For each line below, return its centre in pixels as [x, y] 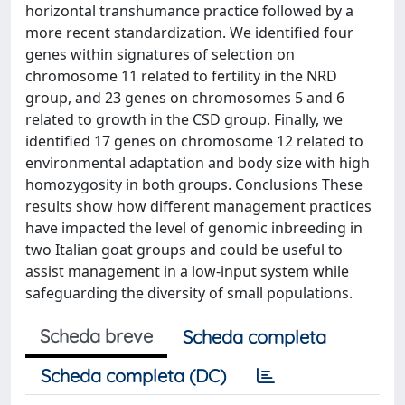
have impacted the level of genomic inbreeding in [194, 228]
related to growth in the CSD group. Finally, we [184, 119]
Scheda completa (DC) [133, 376]
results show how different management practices [198, 206]
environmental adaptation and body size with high [198, 163]
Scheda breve [96, 336]
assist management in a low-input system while [187, 271]
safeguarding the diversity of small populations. [189, 293]
